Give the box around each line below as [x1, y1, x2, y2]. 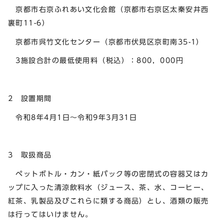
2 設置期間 [8, 94, 52, 102]
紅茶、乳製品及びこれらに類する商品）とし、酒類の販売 [8, 197, 209, 205]
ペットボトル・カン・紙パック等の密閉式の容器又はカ [8, 170, 209, 178]
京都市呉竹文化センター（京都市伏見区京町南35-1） [8, 37, 204, 45]
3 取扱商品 [8, 151, 52, 159]
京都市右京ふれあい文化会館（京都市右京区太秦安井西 [8, 5, 209, 13]
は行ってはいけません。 [8, 210, 93, 218]
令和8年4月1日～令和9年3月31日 [8, 113, 137, 121]
